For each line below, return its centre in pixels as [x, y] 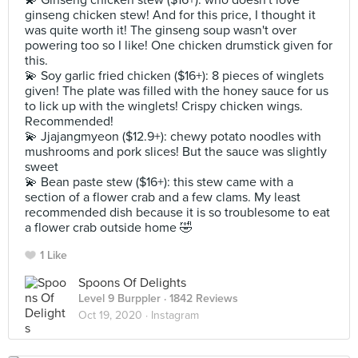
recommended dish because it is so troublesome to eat [177, 213]
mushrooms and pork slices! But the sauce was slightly [176, 152]
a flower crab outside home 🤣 [109, 228]
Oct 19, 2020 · [115, 315]
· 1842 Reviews [199, 298]
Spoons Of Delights [132, 283]
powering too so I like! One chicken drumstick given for [179, 46]
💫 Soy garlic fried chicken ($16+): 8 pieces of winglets [174, 76]
